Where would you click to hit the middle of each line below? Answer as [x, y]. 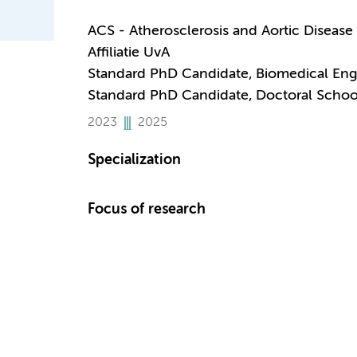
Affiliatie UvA [128, 53]
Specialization [134, 160]
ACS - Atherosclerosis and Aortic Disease [220, 31]
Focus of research [146, 210]
